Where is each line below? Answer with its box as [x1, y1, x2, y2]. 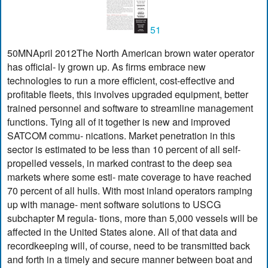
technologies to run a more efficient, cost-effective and [7, 74, 235, 88]
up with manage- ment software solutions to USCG [7, 197, 221, 212]
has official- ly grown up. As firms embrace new [7, 60, 206, 74]
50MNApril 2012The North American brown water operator [7, 46, 255, 60]
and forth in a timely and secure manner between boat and [7, 252, 253, 267]
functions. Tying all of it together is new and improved [7, 115, 231, 129]
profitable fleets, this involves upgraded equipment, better [7, 87, 249, 102]
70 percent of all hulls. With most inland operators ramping [7, 184, 253, 198]
